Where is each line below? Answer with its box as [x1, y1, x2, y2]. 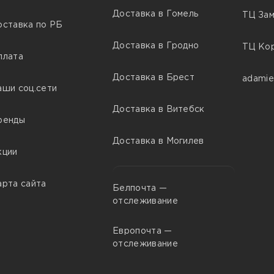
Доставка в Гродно [113, 42, 199, 50]
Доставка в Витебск [113, 106, 205, 113]
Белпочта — [113, 185, 168, 192]
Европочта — [113, 228, 172, 235]
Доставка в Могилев [113, 138, 204, 145]
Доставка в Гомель [113, 10, 199, 18]
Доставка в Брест [113, 74, 195, 81]
